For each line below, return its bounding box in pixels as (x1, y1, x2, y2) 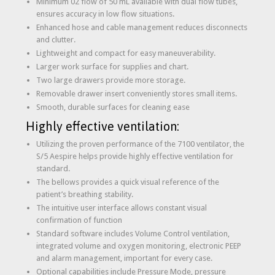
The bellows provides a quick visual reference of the (36, 177, 219, 187)
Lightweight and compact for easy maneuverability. (36, 48, 215, 58)
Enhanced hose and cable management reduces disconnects (36, 23, 247, 33)
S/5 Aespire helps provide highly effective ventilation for (36, 152, 233, 161)
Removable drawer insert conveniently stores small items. (36, 89, 237, 99)
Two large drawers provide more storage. (36, 76, 185, 85)
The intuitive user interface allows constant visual (36, 203, 207, 213)
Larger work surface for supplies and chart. (36, 62, 188, 72)
